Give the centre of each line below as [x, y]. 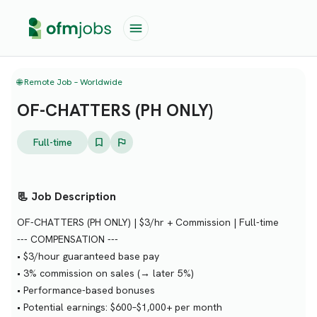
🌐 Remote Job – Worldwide [70, 82]
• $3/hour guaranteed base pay [88, 256]
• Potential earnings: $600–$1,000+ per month [120, 307]
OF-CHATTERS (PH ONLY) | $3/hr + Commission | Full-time [148, 222]
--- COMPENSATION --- [68, 239]
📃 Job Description [67, 196]
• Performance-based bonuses [86, 290]
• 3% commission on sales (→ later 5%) [105, 273]
